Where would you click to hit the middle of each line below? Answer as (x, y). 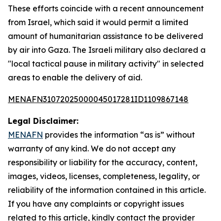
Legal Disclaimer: (43, 121)
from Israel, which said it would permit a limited (98, 22)
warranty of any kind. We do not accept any (92, 148)
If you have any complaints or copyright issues (96, 204)
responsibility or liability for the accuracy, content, (103, 162)
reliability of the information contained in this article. (107, 190)
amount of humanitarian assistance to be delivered (106, 36)
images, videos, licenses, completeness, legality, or (104, 176)
